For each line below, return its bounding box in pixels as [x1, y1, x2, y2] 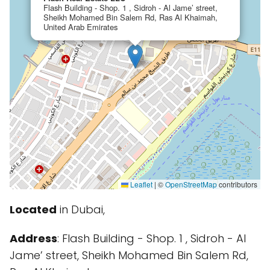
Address [10, 231, 57, 246]
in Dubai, [57, 202, 105, 217]
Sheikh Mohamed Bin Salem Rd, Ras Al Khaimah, [43, 11, 218, 23]
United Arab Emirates [43, 21, 118, 33]
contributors [217, 179, 257, 189]
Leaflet [128, 179, 152, 189]
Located [10, 202, 57, 217]
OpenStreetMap [165, 179, 217, 189]
